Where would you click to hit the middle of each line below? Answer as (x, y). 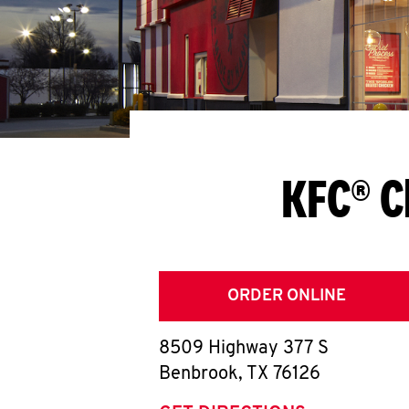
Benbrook (199, 374)
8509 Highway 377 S (244, 349)
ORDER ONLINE (287, 296)
